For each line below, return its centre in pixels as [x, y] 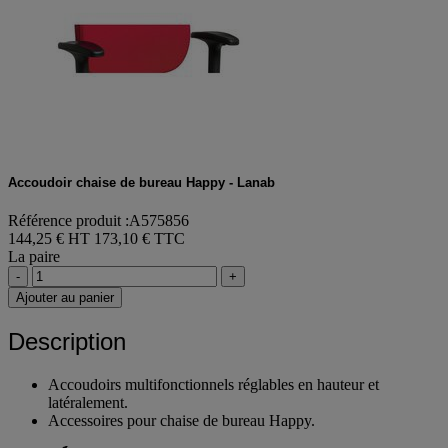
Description [67, 341]
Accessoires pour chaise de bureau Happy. [181, 420]
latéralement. [88, 402]
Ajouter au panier [65, 298]
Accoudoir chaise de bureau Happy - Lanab [141, 182]
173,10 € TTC [139, 239]
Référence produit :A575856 [98, 221]
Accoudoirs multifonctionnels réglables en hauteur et [213, 384]
